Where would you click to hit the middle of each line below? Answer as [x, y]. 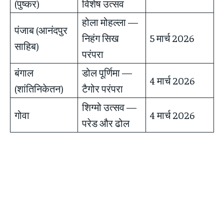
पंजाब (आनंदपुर [41, 29]
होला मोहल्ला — [110, 21]
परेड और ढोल [106, 122]
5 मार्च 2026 [172, 37]
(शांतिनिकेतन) [39, 88]
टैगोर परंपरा [102, 88]
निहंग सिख [100, 37]
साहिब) [27, 45]
